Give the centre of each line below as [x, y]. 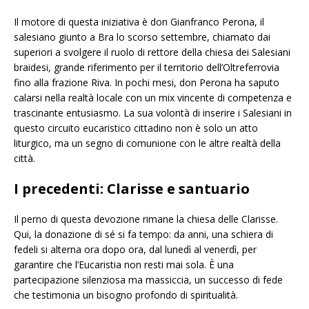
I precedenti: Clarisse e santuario [132, 189]
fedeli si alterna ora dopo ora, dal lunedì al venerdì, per [135, 250]
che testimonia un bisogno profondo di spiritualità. [126, 295]
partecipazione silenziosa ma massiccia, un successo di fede [148, 280]
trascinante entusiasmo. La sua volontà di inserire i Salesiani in [153, 113]
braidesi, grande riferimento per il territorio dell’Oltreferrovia [147, 68]
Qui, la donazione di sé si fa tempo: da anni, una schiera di [143, 235]
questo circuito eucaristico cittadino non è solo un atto [136, 128]
